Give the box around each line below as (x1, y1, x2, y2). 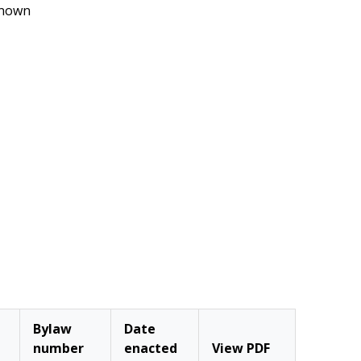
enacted (123, 339, 177, 357)
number (32, 339, 84, 357)
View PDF (211, 339, 270, 357)
